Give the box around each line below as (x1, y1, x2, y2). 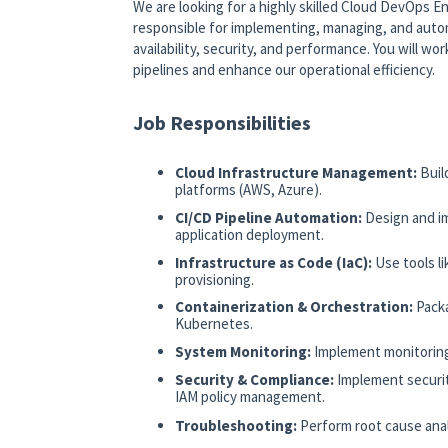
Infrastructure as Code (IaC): (174, 252, 375, 272)
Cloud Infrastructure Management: (174, 163, 420, 183)
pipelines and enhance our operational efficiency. (133, 60, 435, 80)
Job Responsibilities (133, 110, 311, 136)
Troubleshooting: (174, 416, 300, 436)
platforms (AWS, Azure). (174, 180, 322, 200)
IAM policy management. (174, 386, 325, 406)
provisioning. (174, 269, 254, 289)
